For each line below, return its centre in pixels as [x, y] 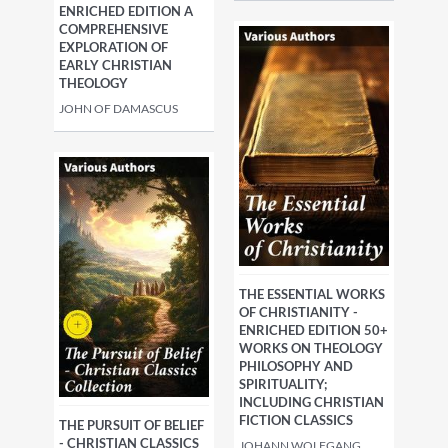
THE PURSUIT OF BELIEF [131, 425]
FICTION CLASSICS [296, 420]
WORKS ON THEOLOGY [311, 348]
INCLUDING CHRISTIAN [311, 402]
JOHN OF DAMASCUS [118, 108]
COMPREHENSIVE [113, 29]
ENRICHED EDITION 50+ [313, 330]
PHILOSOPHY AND [296, 366]
